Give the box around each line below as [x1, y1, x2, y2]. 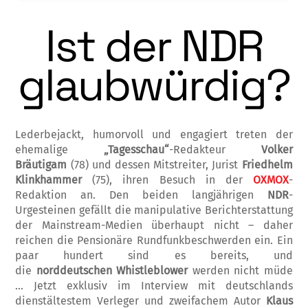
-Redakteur [169, 142, 261, 156]
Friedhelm [241, 157, 293, 171]
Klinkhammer [15, 173, 82, 186]
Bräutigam [15, 157, 67, 171]
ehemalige [15, 142, 104, 156]
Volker [261, 142, 293, 156]
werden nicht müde [188, 263, 293, 277]
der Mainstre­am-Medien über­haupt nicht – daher [15, 218, 293, 232]
